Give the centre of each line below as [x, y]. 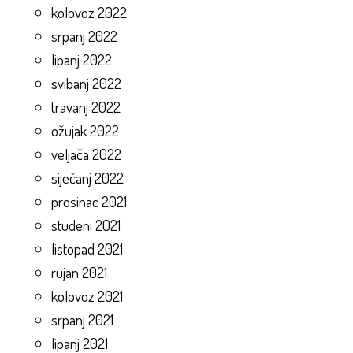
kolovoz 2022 [89, 13]
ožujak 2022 [85, 131]
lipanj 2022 [82, 60]
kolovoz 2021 [87, 296]
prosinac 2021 [89, 202]
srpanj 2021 [82, 320]
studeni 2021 [86, 225]
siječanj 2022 [87, 178]
